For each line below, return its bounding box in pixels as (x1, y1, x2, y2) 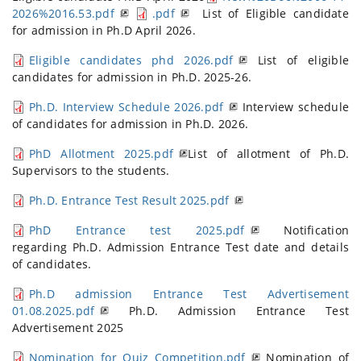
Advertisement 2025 (12, 320, 124, 336)
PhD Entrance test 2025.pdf (29, 222, 245, 239)
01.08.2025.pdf (12, 303, 95, 319)
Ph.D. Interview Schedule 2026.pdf (29, 99, 224, 115)
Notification (259, 222, 349, 239)
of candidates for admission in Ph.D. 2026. (12, 116, 249, 132)
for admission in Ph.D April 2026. (12, 23, 196, 39)
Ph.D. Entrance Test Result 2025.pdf (29, 193, 230, 209)
